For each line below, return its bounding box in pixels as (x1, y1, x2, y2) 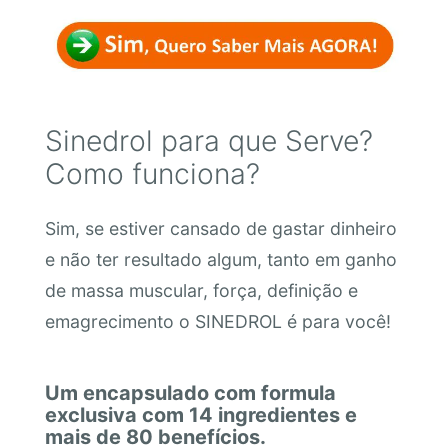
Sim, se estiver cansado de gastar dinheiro (44, 218, 397, 240)
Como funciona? (44, 156, 260, 191)
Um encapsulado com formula (44, 381, 336, 406)
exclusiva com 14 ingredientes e (44, 403, 357, 428)
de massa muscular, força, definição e (44, 280, 358, 302)
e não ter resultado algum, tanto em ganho (44, 249, 397, 271)
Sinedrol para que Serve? (44, 123, 373, 158)
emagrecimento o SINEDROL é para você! (44, 311, 391, 333)
